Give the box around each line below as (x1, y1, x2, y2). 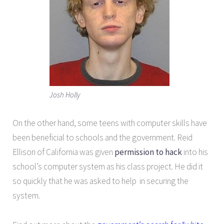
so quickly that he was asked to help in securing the (12, 175, 188, 186)
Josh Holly (49, 89, 80, 99)
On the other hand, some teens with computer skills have (12, 117, 207, 128)
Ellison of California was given (12, 146, 114, 157)
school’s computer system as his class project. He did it (12, 160, 203, 172)
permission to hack (114, 146, 182, 157)
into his (182, 146, 208, 157)
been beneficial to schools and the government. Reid (12, 131, 192, 143)
